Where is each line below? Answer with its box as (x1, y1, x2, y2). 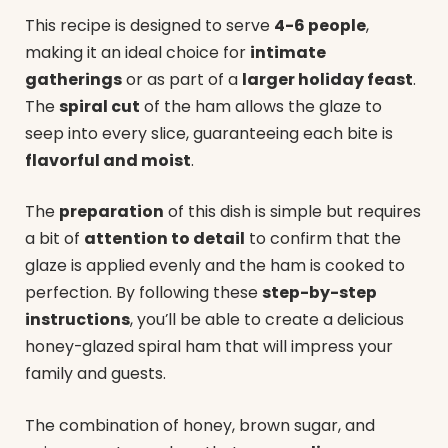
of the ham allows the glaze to (140, 94, 382, 118)
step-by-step (262, 281, 377, 305)
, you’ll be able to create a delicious (130, 308, 404, 332)
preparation (59, 200, 164, 224)
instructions (25, 308, 130, 332)
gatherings (25, 67, 122, 91)
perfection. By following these (25, 281, 262, 305)
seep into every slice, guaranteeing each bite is (25, 121, 393, 145)
